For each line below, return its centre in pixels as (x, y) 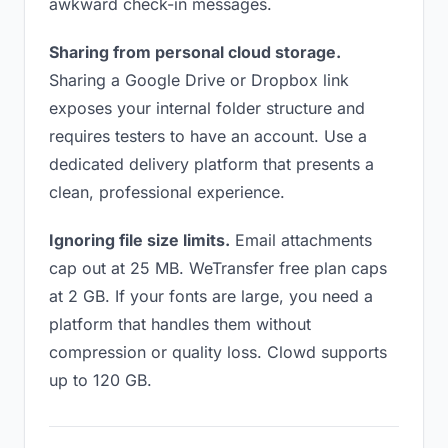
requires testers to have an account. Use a (208, 136)
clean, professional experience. (167, 192)
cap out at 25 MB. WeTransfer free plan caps (218, 268)
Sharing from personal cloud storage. (195, 52)
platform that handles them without (180, 324)
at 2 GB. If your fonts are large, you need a (211, 296)
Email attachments (301, 240)
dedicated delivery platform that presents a (211, 164)
